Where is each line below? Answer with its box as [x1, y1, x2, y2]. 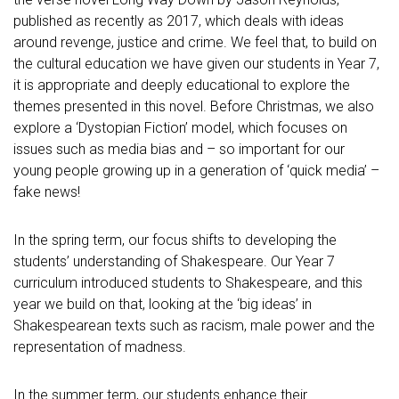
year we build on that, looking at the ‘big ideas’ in [13, 296, 312, 313]
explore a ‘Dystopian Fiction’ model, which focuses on [13, 119, 347, 136]
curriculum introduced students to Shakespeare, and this [13, 274, 362, 291]
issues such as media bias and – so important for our [13, 141, 345, 158]
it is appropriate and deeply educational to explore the [13, 77, 350, 94]
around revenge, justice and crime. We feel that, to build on [13, 34, 377, 51]
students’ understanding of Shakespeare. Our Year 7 [13, 253, 335, 270]
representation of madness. [13, 338, 186, 355]
